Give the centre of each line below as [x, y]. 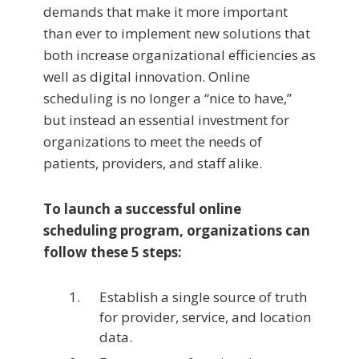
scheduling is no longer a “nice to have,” [167, 99]
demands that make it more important [165, 12]
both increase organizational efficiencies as [179, 55]
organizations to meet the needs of [153, 142]
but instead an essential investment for [166, 120]
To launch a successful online [142, 209]
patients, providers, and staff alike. [153, 163]
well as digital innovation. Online [147, 77]
